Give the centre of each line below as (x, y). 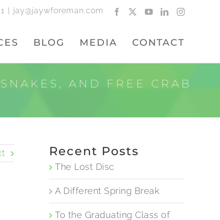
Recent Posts (94, 151)
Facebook (137, 11)
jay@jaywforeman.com (58, 11)
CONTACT (158, 42)
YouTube (167, 11)
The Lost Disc (85, 167)
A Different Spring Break (107, 191)
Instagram (201, 11)
